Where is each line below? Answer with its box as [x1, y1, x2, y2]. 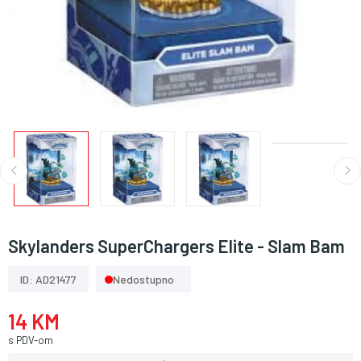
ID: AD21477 [20, 272, 77, 286]
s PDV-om [8, 334, 53, 346]
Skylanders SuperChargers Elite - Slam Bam [8, 235, 345, 256]
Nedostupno [113, 272, 174, 286]
